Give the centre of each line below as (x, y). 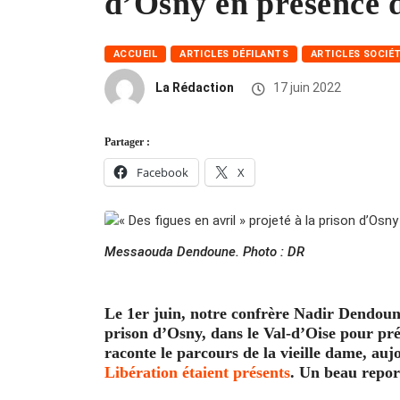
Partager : (127, 142)
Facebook (162, 172)
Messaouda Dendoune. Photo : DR (204, 251)
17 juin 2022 (306, 88)
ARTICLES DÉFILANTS (234, 54)
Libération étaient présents (197, 372)
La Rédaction (195, 88)
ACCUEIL (136, 54)
